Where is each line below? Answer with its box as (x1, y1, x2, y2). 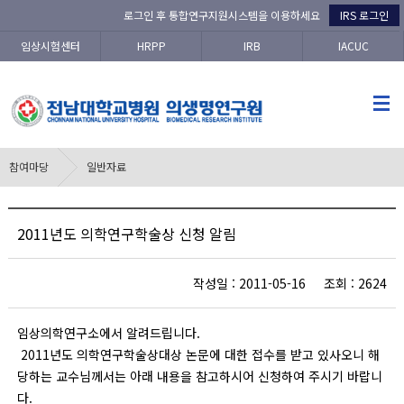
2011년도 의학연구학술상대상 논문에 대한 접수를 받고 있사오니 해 (16, 345, 380, 363)
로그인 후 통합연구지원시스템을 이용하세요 (124, 7, 320, 23)
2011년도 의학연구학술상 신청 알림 (16, 223, 236, 244)
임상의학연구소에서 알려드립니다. (16, 324, 200, 342)
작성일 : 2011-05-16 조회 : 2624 (192, 274, 387, 292)
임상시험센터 (20, 38, 80, 53)
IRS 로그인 (340, 7, 389, 23)
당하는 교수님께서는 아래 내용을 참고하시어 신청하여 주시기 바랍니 (16, 367, 382, 385)
